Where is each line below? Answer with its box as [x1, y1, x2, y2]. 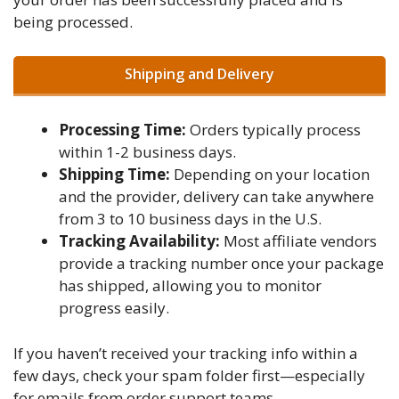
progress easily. [59, 297, 169, 319]
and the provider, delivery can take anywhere [59, 186, 374, 208]
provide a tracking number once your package [59, 253, 384, 274]
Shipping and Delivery [125, 63, 274, 84]
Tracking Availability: [59, 231, 220, 252]
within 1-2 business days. [59, 142, 236, 163]
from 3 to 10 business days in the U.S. [59, 208, 322, 230]
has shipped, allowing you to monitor [59, 275, 322, 297]
